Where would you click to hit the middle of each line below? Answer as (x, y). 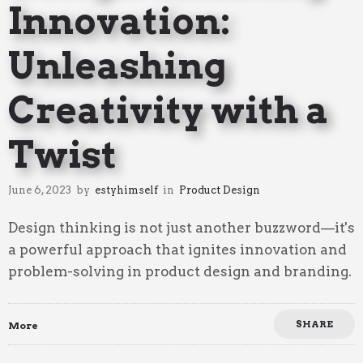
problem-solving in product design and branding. (180, 271)
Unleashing (117, 65)
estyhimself (126, 190)
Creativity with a (169, 110)
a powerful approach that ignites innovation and (177, 249)
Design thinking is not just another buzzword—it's (181, 227)
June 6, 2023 (40, 190)
